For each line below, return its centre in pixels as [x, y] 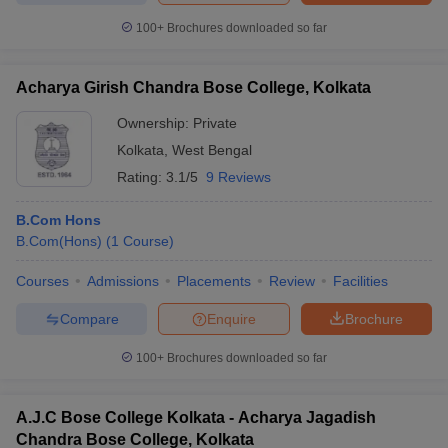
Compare [89, 318]
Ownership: [155, 123]
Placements [214, 281]
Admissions [123, 281]
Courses [42, 281]
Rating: [141, 177]
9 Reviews [238, 177]
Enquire [231, 318]
